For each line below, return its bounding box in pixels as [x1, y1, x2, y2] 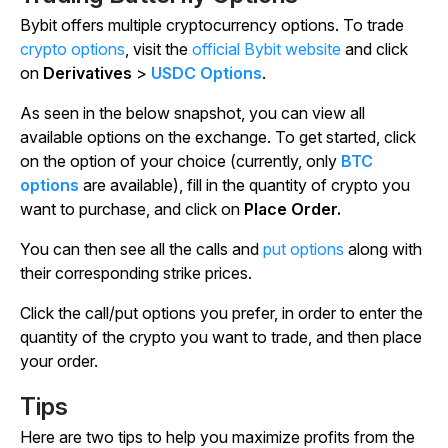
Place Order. [244, 199, 341, 220]
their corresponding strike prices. [20, 263, 252, 284]
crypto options [20, 39, 125, 60]
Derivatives [43, 63, 132, 84]
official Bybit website [192, 39, 341, 60]
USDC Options [151, 63, 262, 84]
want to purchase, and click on [20, 199, 244, 220]
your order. [20, 351, 98, 372]
